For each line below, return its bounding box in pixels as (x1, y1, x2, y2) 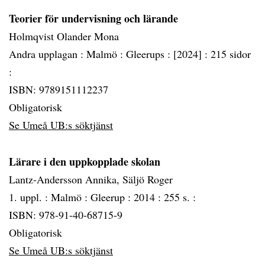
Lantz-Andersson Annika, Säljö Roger (9, 172, 173, 186)
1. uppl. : (9, 190, 51, 204)
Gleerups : (126, 47, 173, 61)
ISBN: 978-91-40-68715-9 (9, 208, 122, 222)
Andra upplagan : (9, 47, 86, 61)
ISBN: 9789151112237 (9, 82, 108, 96)
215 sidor (211, 47, 251, 61)
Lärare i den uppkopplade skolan (9, 154, 160, 169)
